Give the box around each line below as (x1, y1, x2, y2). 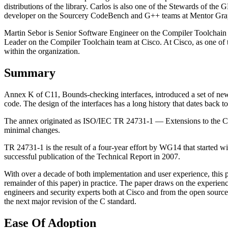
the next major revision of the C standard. (4, 196, 136, 206)
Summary (4, 66, 55, 79)
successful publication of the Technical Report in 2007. (4, 152, 180, 161)
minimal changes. (4, 125, 60, 134)
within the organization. (4, 46, 80, 55)
